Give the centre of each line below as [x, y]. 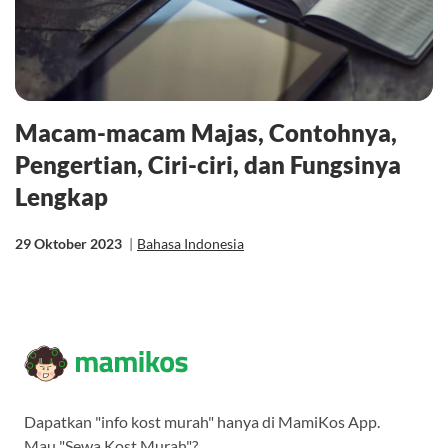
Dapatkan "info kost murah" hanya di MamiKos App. [202, 421]
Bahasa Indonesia [190, 243]
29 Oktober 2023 [70, 243]
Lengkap [61, 196]
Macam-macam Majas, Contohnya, [206, 132]
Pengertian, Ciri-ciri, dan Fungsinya [208, 164]
